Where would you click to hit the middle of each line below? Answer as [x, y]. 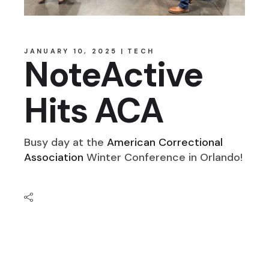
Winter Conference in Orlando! [163, 157]
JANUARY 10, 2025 [71, 51]
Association [54, 157]
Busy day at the [66, 142]
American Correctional [165, 142]
